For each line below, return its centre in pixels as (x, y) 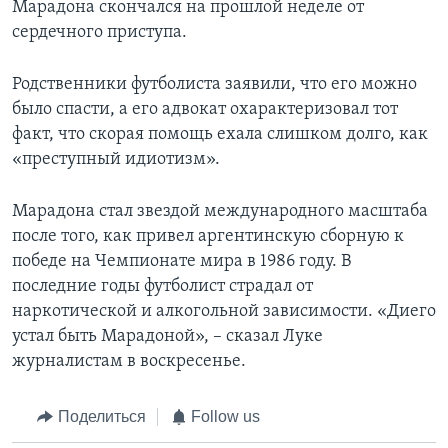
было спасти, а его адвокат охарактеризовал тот (205, 110)
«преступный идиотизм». (116, 160)
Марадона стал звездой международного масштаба (220, 212)
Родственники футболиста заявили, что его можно (214, 85)
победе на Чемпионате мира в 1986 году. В (181, 262)
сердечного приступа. (99, 33)
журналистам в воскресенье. (129, 362)
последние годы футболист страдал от (162, 287)
